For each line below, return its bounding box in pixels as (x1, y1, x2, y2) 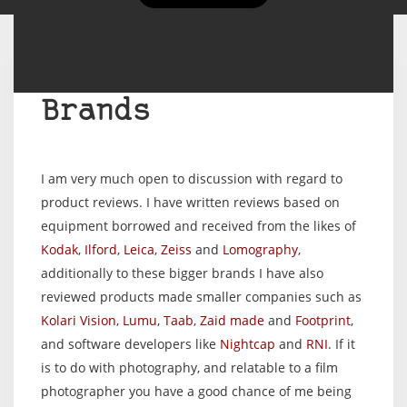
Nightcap (220, 335, 275, 352)
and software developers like (41, 335, 220, 352)
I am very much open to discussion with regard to (41, 170, 342, 187)
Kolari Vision (41, 312, 116, 329)
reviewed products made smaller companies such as (41, 288, 362, 305)
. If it (328, 335, 355, 352)
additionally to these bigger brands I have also (41, 264, 323, 282)
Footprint (295, 312, 351, 329)
